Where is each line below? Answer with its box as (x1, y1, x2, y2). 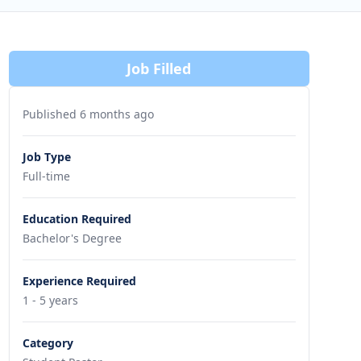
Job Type (22, 149, 71, 164)
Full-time (22, 168, 70, 184)
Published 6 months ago (22, 106, 154, 122)
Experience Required (22, 273, 136, 288)
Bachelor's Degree (22, 230, 122, 246)
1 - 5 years (22, 293, 78, 308)
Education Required (22, 211, 131, 226)
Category (22, 335, 73, 351)
